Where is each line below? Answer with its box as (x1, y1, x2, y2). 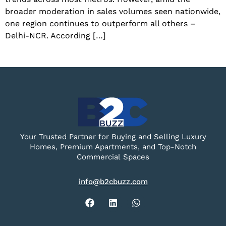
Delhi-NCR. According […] (5, 31, 106, 41)
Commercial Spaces (77, 152, 149, 162)
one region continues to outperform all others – (5, 19, 196, 29)
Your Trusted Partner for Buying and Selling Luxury (20, 132, 206, 142)
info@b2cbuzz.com (78, 177, 148, 186)
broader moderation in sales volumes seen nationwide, (5, 7, 220, 17)
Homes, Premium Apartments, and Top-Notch (30, 142, 196, 152)
